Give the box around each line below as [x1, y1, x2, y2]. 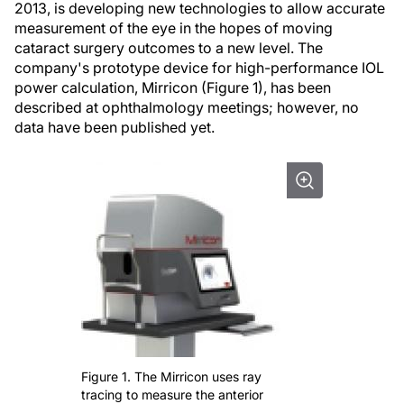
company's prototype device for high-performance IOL [14, 59, 384, 77]
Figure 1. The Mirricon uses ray [81, 369, 262, 384]
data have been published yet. [14, 118, 215, 136]
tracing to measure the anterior [81, 387, 263, 402]
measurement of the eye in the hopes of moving [14, 19, 333, 37]
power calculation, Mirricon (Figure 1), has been [14, 78, 331, 96]
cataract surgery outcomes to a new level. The [14, 39, 323, 57]
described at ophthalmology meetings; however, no [14, 98, 359, 116]
